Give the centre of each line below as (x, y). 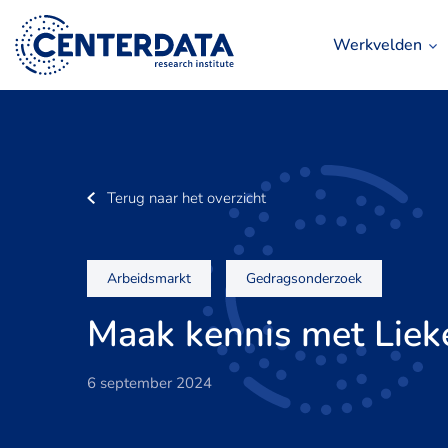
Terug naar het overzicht (186, 198)
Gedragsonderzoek (304, 278)
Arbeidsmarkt (149, 278)
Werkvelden (377, 45)
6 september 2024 (149, 383)
